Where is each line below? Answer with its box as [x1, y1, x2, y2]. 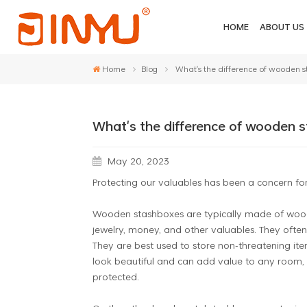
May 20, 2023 [104, 153, 169, 168]
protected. [92, 269, 139, 284]
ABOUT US [259, 21, 304, 34]
